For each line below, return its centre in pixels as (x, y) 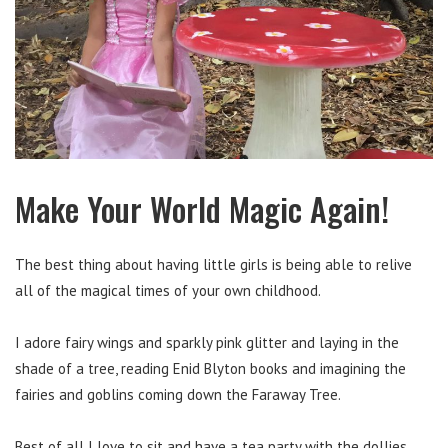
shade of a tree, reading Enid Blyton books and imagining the (210, 368)
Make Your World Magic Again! (202, 208)
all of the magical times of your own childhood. (168, 290)
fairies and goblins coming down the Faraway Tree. (178, 394)
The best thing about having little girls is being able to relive (213, 264)
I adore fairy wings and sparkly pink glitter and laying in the (207, 342)
